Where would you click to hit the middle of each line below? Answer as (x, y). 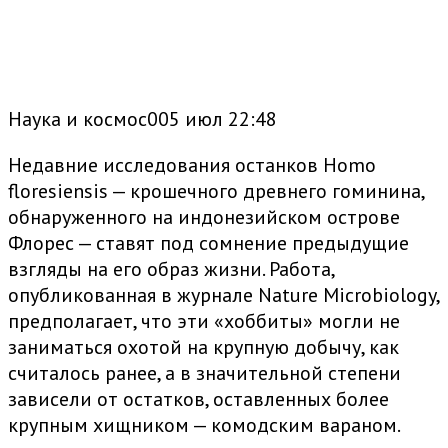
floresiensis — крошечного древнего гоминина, (216, 191)
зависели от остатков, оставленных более (198, 399)
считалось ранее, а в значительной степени (204, 373)
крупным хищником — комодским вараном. (204, 425)
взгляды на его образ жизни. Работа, (171, 269)
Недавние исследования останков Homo (192, 165)
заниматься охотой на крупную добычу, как (203, 347)
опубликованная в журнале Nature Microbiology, (223, 295)
